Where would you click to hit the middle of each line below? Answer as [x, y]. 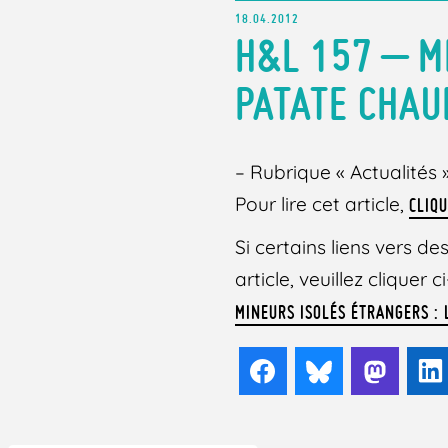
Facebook [325, 371]
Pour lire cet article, [322, 203]
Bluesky [373, 371]
